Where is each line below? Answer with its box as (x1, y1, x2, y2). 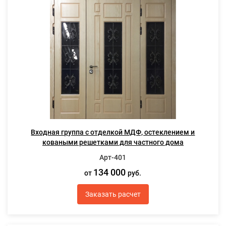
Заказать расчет (85, 190, 141, 198)
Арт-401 (99, 153, 127, 161)
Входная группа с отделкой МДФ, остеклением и (31, 128, 195, 136)
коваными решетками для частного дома (42, 138, 184, 146)
